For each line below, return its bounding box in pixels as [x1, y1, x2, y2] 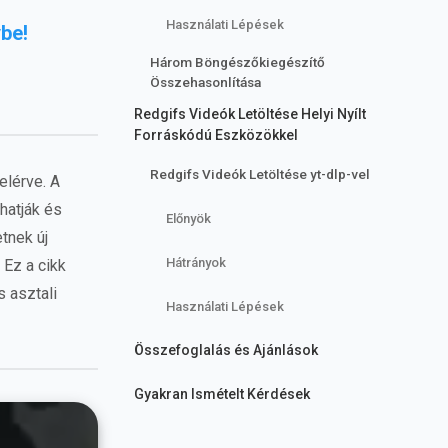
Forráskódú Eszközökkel [134, 127, 298, 143]
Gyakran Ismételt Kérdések [134, 385, 310, 402]
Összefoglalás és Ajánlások [134, 341, 318, 358]
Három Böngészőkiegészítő [150, 54, 325, 70]
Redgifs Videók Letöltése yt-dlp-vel [150, 166, 370, 182]
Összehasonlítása [150, 74, 261, 90]
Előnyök [166, 210, 211, 226]
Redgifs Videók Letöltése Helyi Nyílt [134, 106, 366, 122]
